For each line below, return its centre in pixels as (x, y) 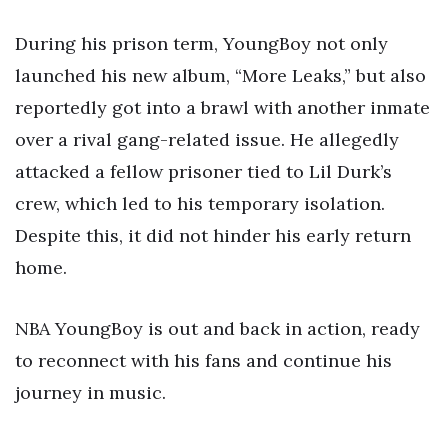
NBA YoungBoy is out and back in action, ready (217, 329)
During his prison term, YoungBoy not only (201, 43)
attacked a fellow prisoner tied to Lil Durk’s (203, 171)
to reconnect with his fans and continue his (203, 361)
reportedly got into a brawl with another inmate (222, 107)
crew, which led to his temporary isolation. (200, 203)
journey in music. (90, 393)
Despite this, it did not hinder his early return (213, 235)
